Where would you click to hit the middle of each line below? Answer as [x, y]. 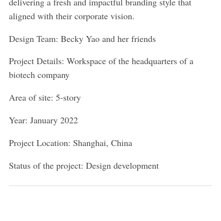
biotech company [39, 75]
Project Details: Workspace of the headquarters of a [101, 61]
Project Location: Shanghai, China [70, 143]
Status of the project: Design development [84, 166]
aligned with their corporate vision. [72, 16]
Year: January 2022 [43, 120]
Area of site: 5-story [45, 97]
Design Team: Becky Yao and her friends [82, 38]
